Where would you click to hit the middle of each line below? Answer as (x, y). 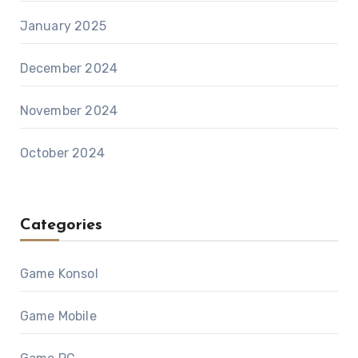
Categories (61, 225)
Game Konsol (59, 273)
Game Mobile (58, 316)
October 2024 (62, 153)
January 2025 (63, 26)
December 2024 (69, 68)
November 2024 (69, 110)
